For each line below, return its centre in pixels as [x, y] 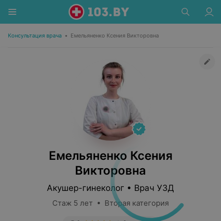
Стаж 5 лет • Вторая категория [110, 203]
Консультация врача [35, 36]
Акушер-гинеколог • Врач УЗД [110, 188]
